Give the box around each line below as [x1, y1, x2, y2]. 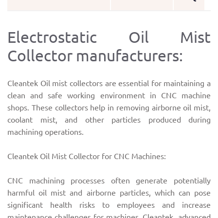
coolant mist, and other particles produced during [7, 114, 211, 125]
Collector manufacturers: [7, 46, 183, 65]
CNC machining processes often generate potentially [7, 175, 211, 185]
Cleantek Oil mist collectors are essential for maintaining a [7, 78, 211, 88]
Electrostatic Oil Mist [7, 27, 211, 47]
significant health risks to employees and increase [7, 200, 211, 210]
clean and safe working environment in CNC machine [7, 90, 211, 100]
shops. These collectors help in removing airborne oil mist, [7, 102, 211, 112]
